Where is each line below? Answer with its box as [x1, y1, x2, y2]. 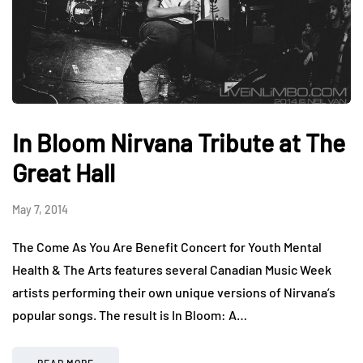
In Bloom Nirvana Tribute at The [12, 128, 345, 158]
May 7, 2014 [12, 203, 68, 217]
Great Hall [12, 158, 115, 188]
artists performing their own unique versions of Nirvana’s [12, 284, 335, 301]
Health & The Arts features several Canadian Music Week [12, 262, 331, 278]
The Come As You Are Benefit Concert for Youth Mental [12, 239, 322, 255]
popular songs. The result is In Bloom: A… [12, 307, 247, 323]
